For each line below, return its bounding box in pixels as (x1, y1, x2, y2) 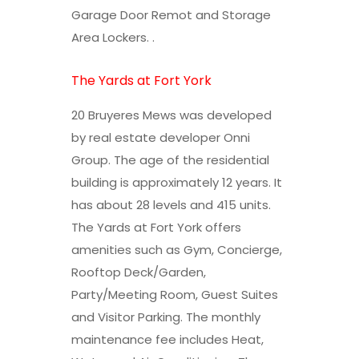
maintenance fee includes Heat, (71, 330, 264, 348)
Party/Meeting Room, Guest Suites (71, 285, 278, 303)
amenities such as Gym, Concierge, (71, 240, 282, 258)
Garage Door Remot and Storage (71, 6, 271, 23)
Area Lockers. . (71, 28, 155, 46)
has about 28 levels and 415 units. (71, 196, 271, 213)
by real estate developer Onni (71, 128, 250, 146)
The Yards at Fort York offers (71, 218, 241, 236)
